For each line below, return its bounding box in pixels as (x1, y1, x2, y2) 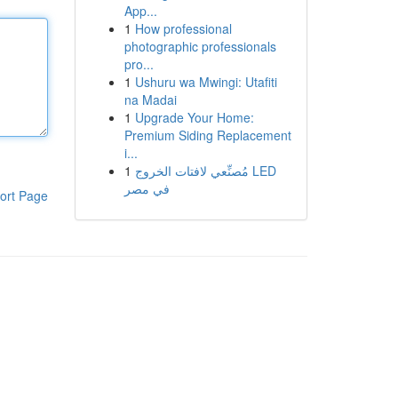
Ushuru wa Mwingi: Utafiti (134, 73, 277, 91)
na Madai (123, 91, 177, 108)
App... (123, 2, 157, 20)
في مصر (123, 179, 170, 197)
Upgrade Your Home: (134, 108, 254, 126)
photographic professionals (123, 37, 276, 55)
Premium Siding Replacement (123, 126, 291, 144)
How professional (134, 20, 232, 37)
